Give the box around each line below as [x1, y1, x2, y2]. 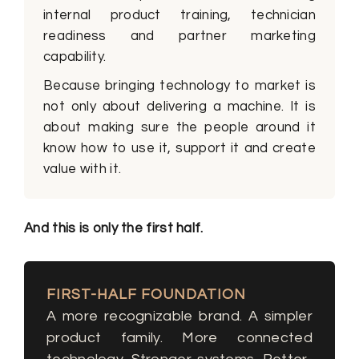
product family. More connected [46, 330, 313, 346]
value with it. [43, 162, 122, 177]
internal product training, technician [43, 8, 316, 23]
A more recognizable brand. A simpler [46, 309, 313, 325]
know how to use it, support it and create [43, 141, 316, 156]
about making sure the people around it [43, 120, 316, 135]
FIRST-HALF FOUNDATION [46, 287, 246, 303]
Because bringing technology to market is [43, 79, 316, 94]
